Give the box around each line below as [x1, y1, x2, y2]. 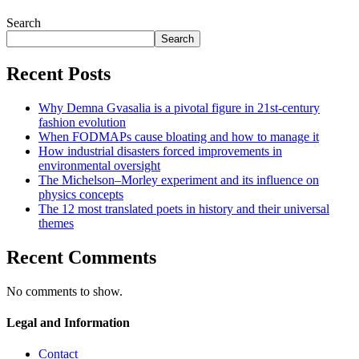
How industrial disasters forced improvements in [38, 143, 282, 158]
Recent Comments [6, 246, 156, 268]
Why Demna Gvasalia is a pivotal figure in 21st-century [38, 100, 320, 115]
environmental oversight [38, 158, 160, 172]
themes [38, 216, 74, 230]
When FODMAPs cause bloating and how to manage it [38, 129, 319, 143]
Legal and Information [6, 316, 130, 330]
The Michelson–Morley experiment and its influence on [38, 172, 319, 187]
